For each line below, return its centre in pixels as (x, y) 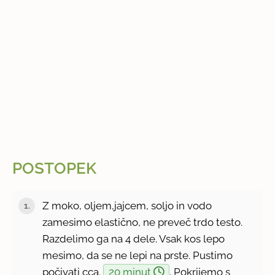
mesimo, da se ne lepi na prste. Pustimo (138, 255)
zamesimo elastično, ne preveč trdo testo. (143, 222)
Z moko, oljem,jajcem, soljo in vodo (127, 205)
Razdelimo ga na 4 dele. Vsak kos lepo (134, 238)
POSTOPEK (55, 168)
